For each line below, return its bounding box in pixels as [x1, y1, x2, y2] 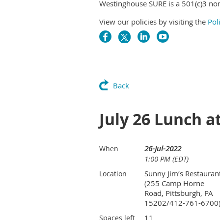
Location [99, 169, 127, 178]
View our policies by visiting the [99, 17, 208, 27]
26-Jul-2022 [144, 143, 181, 153]
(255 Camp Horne [144, 178, 204, 188]
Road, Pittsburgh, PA [144, 188, 213, 198]
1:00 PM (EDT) [144, 154, 189, 164]
